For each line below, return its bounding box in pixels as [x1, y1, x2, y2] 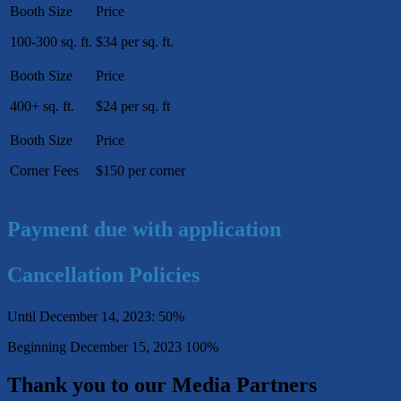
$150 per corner [96, 162, 185, 178]
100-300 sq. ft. [10, 33, 92, 49]
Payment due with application [7, 217, 281, 241]
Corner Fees [10, 162, 79, 178]
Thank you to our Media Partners [7, 372, 317, 397]
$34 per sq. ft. [96, 33, 174, 49]
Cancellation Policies [7, 262, 200, 286]
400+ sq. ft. [10, 98, 74, 114]
